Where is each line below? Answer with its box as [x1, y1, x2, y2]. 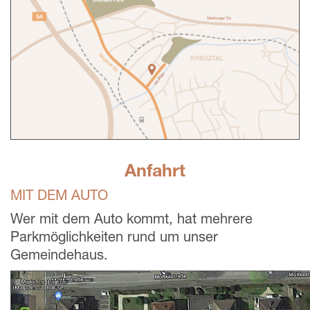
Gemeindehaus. [10, 246, 108, 262]
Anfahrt [125, 159, 185, 180]
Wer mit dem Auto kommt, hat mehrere [10, 210, 253, 226]
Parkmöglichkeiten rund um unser [10, 228, 218, 244]
